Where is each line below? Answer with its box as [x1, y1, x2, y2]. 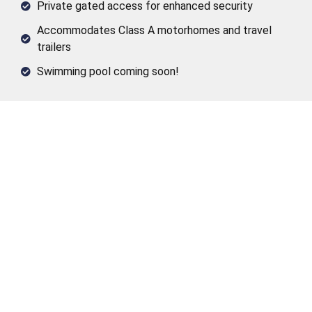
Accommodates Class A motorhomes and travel [36, 23, 272, 37]
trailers [36, 40, 71, 54]
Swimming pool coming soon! [36, 64, 179, 78]
